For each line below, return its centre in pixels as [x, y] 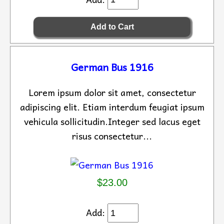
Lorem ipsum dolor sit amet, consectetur [112, 92]
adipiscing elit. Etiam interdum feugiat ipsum [112, 106]
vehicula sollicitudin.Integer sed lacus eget [112, 121]
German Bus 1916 [112, 67]
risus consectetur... [112, 135]
